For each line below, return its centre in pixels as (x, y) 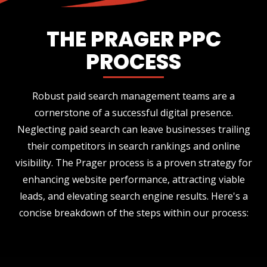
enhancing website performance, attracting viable (133, 180)
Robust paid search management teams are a (133, 96)
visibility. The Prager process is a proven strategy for (133, 163)
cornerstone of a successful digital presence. (133, 113)
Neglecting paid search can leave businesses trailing (133, 130)
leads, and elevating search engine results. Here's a (133, 196)
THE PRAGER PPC (133, 39)
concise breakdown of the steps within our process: (133, 213)
